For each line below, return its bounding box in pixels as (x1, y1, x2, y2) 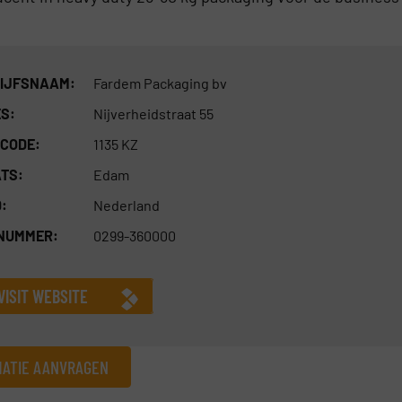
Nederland (92, 197, 160, 214)
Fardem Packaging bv (92, 74, 227, 92)
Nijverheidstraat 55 (92, 105, 214, 123)
